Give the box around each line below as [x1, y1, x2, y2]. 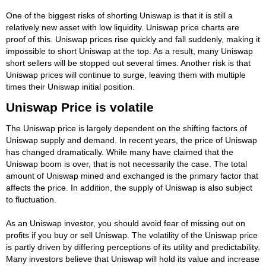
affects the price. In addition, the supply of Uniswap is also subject [6, 182, 252, 192]
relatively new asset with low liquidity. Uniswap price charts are [6, 22, 239, 32]
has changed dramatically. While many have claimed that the [6, 147, 233, 157]
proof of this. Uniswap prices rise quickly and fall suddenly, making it [6, 34, 260, 44]
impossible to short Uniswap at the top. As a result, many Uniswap [6, 46, 253, 56]
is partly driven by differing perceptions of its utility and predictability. [6, 242, 260, 252]
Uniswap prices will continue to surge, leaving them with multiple [6, 69, 246, 80]
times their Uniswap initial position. [6, 81, 135, 91]
